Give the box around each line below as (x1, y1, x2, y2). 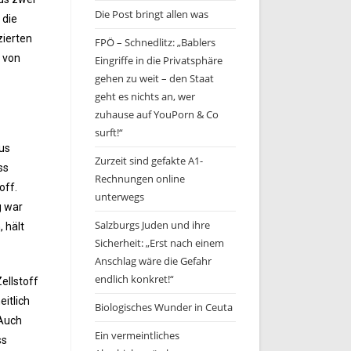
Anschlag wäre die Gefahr (95, 254, 212, 268)
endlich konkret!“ (95, 272, 174, 286)
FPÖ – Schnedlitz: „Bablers (95, 35, 215, 49)
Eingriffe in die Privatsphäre (95, 53, 223, 67)
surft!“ (95, 125, 123, 139)
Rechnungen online (95, 172, 185, 186)
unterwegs (95, 190, 144, 204)
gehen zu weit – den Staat (95, 71, 214, 85)
